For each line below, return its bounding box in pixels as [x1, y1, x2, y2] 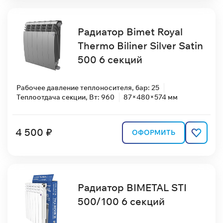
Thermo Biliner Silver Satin [77, 39, 203, 52]
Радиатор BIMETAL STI [77, 181, 187, 194]
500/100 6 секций [77, 195, 165, 208]
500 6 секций [77, 53, 142, 66]
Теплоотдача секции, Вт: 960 [16, 92, 114, 102]
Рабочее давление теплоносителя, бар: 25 [16, 83, 159, 92]
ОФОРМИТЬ [132, 127, 175, 137]
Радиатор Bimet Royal [77, 25, 183, 38]
